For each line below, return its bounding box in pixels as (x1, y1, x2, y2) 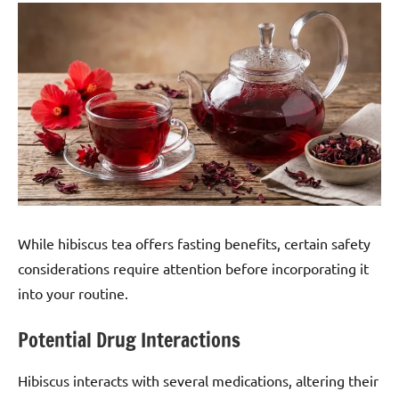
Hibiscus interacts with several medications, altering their (18, 371, 379, 390)
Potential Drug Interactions (18, 325, 240, 354)
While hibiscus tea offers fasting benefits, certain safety (18, 233, 370, 252)
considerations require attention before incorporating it (18, 258, 369, 277)
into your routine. (18, 283, 128, 302)
